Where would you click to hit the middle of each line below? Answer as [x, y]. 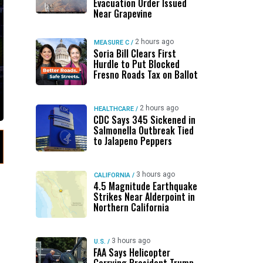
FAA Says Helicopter [131, 252]
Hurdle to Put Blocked [136, 64]
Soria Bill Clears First [134, 53]
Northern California [131, 207]
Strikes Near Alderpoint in [144, 197]
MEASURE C [111, 43]
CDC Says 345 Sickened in [144, 120]
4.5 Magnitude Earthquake [145, 186]
